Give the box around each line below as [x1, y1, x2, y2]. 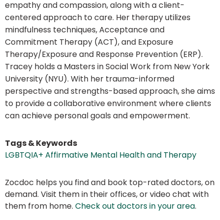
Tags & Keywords [5, 137, 77, 149]
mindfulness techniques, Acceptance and [5, 24, 165, 36]
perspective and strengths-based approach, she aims [5, 85, 215, 97]
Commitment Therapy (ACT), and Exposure [5, 36, 173, 48]
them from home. [5, 200, 75, 212]
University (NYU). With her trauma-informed [5, 73, 174, 85]
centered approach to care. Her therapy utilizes [5, 12, 191, 24]
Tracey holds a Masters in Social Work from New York [5, 61, 210, 73]
